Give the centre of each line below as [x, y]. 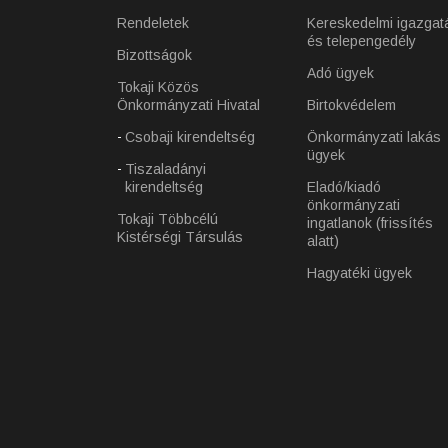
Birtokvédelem [351, 105]
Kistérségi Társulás [180, 237]
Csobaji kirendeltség [190, 137]
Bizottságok [154, 55]
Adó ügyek [340, 73]
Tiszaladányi [165, 169]
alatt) [323, 241]
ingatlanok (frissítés [370, 223]
